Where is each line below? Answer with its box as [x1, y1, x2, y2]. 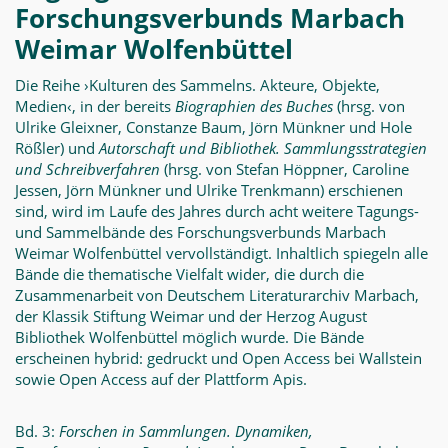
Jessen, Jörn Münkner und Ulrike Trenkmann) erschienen [15, 180, 403, 200]
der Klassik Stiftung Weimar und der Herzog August [15, 306, 367, 326]
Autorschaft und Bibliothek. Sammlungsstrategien [99, 138, 427, 158]
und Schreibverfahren [15, 159, 160, 179]
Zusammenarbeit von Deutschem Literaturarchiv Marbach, [15, 285, 419, 305]
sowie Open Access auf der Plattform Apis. [15, 369, 307, 389]
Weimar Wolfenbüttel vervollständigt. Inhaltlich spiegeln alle [15, 243, 428, 263]
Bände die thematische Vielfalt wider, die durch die [15, 264, 364, 284]
